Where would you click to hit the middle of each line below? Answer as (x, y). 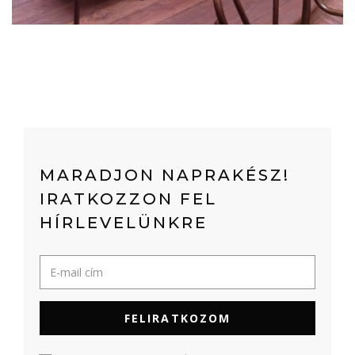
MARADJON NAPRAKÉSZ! (165, 175)
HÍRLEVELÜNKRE (124, 223)
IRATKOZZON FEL (128, 199)
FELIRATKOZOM (177, 318)
